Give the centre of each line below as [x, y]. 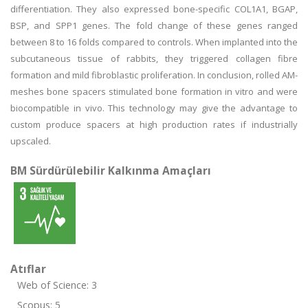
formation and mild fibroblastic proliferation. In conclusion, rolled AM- [154, 75]
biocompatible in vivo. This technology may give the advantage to [154, 108]
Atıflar [28, 269]
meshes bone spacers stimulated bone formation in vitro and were [154, 91]
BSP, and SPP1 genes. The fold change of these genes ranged [154, 25]
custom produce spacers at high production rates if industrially [154, 124]
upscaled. [31, 141]
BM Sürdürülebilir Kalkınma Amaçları [111, 170]
